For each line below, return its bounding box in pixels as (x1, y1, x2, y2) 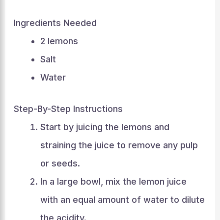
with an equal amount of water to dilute (40, 194, 205, 205)
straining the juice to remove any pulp (40, 140, 198, 150)
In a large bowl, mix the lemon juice (40, 176, 187, 187)
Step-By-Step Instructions (13, 104, 123, 114)
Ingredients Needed (13, 18, 97, 28)
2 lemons (40, 36, 78, 46)
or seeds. (40, 158, 80, 168)
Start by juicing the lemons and (40, 122, 169, 132)
